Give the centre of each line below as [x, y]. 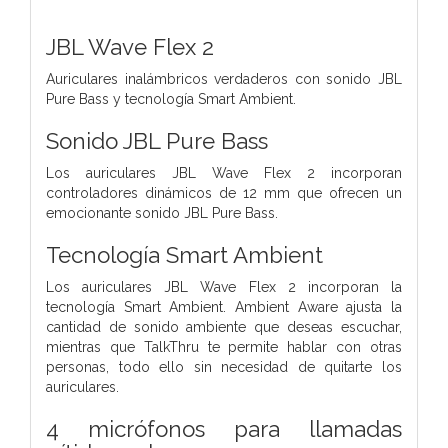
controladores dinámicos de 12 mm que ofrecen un [224, 192]
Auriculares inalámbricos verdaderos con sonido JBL [224, 78]
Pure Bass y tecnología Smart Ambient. [171, 98]
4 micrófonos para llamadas [224, 428]
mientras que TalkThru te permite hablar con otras [224, 346]
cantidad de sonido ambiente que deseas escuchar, [224, 326]
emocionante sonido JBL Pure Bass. [162, 212]
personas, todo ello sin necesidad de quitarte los [224, 366]
